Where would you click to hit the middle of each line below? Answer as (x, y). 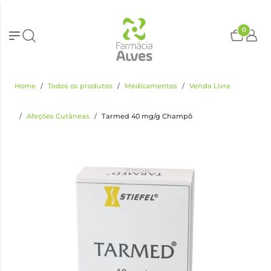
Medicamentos (151, 86)
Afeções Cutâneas (58, 116)
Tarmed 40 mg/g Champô (147, 116)
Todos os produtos (80, 86)
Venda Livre (210, 86)
